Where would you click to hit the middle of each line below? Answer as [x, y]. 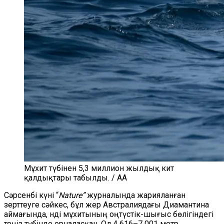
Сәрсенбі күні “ [31, 195]
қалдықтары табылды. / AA [75, 178]
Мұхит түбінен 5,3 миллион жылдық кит [99, 168]
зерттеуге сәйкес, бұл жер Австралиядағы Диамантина [106, 205]
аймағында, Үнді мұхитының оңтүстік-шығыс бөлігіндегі [109, 214]
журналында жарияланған [135, 195]
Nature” [72, 195]
